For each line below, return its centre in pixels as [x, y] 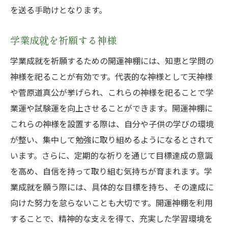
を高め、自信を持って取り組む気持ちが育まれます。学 [111, 171]
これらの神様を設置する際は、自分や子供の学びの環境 [112, 124]
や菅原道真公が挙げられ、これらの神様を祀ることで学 [112, 92]
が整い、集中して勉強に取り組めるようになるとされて [112, 139]
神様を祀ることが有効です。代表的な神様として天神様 [111, 76]
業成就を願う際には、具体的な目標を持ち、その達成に [112, 187]
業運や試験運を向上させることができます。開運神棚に [111, 108]
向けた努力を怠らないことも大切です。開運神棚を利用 [111, 203]
